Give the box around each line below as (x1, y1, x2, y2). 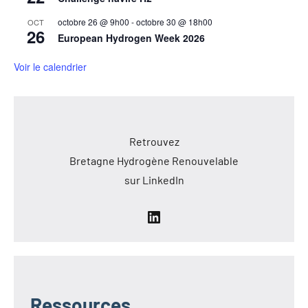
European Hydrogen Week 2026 (58, 31, 205, 45)
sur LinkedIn (124, 173, 184, 187)
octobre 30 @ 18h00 (136, 16, 212, 28)
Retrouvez (129, 135, 179, 148)
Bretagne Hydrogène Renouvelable (69, 154, 239, 168)
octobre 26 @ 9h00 (58, 16, 129, 28)
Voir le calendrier (14, 60, 87, 74)
